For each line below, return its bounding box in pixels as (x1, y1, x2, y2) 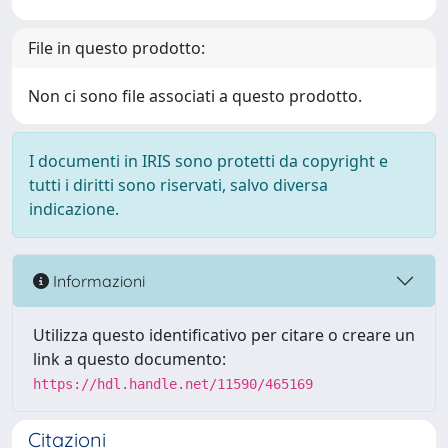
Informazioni (49, 270, 145, 291)
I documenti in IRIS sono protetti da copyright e (29, 150, 388, 172)
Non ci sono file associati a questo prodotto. (28, 85, 362, 107)
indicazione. (29, 198, 119, 220)
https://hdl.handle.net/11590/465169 (33, 376, 313, 392)
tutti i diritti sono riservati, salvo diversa (29, 174, 328, 196)
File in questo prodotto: (28, 37, 205, 59)
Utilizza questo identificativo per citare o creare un (33, 324, 415, 346)
